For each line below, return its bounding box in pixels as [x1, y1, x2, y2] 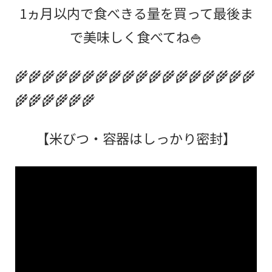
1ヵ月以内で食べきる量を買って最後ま [19, 2, 253, 22]
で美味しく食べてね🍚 [69, 26, 203, 46]
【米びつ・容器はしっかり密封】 [36, 127, 236, 148]
